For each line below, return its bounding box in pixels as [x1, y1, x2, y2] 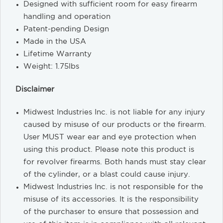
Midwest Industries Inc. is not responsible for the [23, 183, 204, 190]
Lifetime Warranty [23, 50, 92, 57]
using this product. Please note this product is [23, 146, 195, 153]
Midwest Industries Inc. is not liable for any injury [23, 109, 206, 115]
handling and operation [23, 13, 111, 20]
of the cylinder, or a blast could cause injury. [23, 171, 191, 178]
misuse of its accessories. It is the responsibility [23, 196, 199, 203]
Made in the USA [23, 38, 87, 45]
